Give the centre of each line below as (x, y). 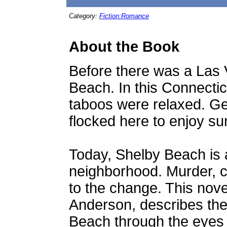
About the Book (124, 47)
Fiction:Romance (124, 16)
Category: (84, 16)
